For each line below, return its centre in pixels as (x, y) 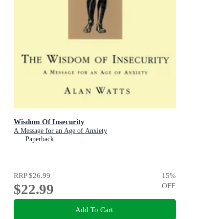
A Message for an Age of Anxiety (60, 131)
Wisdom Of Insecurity (49, 121)
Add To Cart (94, 210)
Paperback (40, 139)
